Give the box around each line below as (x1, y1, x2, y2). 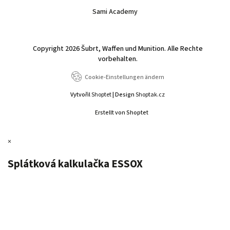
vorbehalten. (98, 54, 138, 65)
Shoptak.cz (136, 90, 165, 100)
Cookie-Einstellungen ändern (84, 73, 164, 82)
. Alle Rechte (164, 44, 203, 54)
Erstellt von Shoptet (95, 108, 148, 118)
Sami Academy (92, 7, 138, 17)
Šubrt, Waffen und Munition (81, 44, 164, 54)
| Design (111, 90, 136, 100)
